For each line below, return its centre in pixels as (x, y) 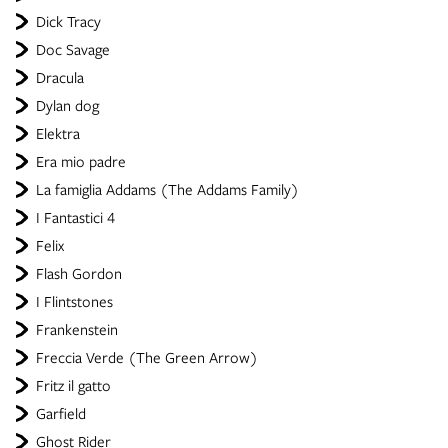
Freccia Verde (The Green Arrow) (147, 357)
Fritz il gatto (73, 385)
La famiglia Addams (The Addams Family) (167, 189)
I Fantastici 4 (75, 217)
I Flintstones (74, 301)
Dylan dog (67, 105)
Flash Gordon (79, 273)
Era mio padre (81, 161)
